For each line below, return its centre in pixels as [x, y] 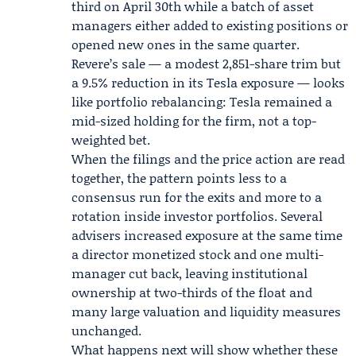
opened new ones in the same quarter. [186, 44]
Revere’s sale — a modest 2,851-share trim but [206, 63]
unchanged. [106, 330]
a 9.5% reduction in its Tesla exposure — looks [208, 82]
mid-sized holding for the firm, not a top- [194, 120]
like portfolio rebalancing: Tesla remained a [202, 101]
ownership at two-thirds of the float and [192, 292]
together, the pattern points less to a [179, 178]
